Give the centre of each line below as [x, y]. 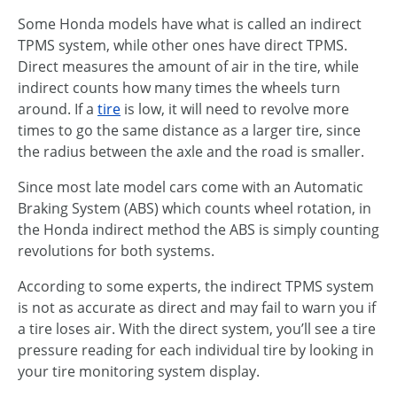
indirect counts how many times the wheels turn [179, 88]
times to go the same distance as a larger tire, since [189, 130]
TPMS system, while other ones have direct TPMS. [183, 45]
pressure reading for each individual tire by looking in [196, 350]
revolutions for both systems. [116, 251]
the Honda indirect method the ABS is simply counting [198, 230]
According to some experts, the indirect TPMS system [196, 286]
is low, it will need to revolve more [235, 109]
